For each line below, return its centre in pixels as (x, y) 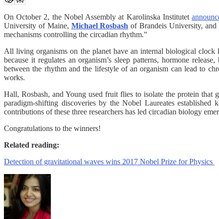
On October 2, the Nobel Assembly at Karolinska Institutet (98, 17)
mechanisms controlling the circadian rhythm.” (76, 34)
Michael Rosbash (100, 25)
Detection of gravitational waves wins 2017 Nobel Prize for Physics (109, 161)
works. (14, 77)
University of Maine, (38, 25)
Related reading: (32, 145)
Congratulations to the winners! (53, 128)
